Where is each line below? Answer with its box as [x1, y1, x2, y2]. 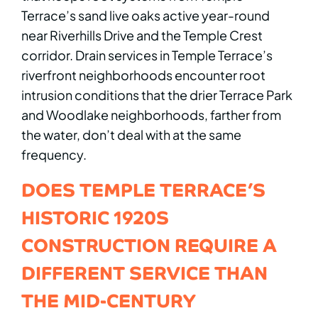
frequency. [21, 146, 87, 163]
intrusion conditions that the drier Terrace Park [21, 86, 292, 103]
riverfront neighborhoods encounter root [21, 66, 265, 83]
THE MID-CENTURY [21, 283, 196, 316]
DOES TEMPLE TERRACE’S [21, 172, 265, 205]
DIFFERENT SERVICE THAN [21, 256, 268, 288]
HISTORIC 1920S [21, 200, 169, 233]
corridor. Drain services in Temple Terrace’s [21, 46, 273, 63]
